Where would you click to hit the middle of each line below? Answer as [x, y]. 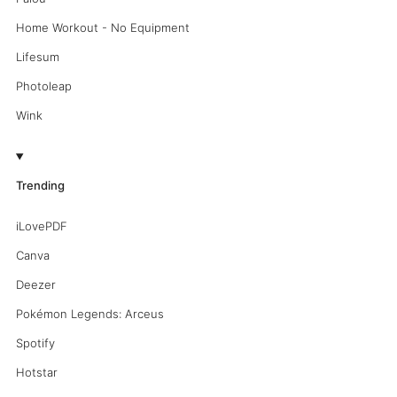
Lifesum [37, 57]
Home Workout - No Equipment [102, 28]
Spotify [35, 343]
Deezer [35, 285]
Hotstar [36, 373]
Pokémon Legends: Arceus [90, 314]
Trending [40, 186]
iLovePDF [41, 226]
